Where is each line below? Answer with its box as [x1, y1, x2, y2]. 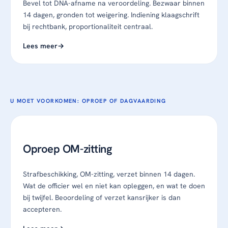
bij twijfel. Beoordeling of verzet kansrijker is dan [23, 193, 181, 203]
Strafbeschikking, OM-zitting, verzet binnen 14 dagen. [23, 169, 195, 179]
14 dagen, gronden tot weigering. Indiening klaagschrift [23, 10, 199, 19]
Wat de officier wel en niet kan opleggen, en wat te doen [23, 181, 205, 191]
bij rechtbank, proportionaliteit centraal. [23, 21, 153, 31]
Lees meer [23, 41, 58, 50]
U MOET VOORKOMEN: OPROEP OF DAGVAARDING [10, 97, 166, 104]
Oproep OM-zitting [23, 141, 112, 157]
